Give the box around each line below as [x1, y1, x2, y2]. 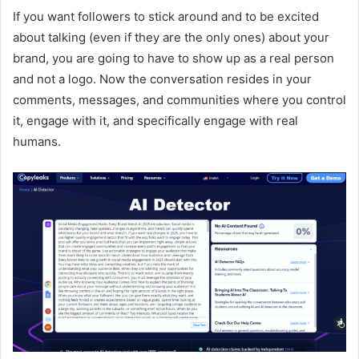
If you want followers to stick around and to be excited [13, 8, 319, 24]
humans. [13, 133, 61, 149]
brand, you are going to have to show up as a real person [13, 50, 334, 66]
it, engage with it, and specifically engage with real [13, 112, 298, 128]
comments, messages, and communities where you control [13, 91, 346, 107]
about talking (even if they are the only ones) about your [13, 29, 329, 45]
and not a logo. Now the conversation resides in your [13, 71, 312, 87]
